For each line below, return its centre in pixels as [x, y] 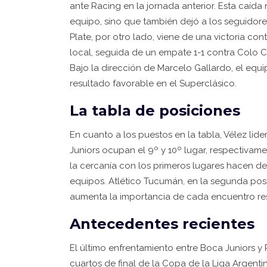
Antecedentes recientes [162, 224]
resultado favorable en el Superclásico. [153, 83]
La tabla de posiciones [155, 111]
